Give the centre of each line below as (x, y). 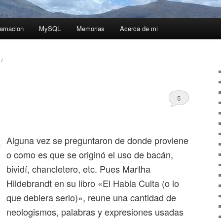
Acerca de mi (139, 29)
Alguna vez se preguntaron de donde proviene (97, 140)
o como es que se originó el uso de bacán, (90, 155)
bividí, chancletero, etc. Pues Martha (78, 169)
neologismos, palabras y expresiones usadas (95, 212)
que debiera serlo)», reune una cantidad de (91, 198)
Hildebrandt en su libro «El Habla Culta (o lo (93, 183)
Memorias (90, 29)
